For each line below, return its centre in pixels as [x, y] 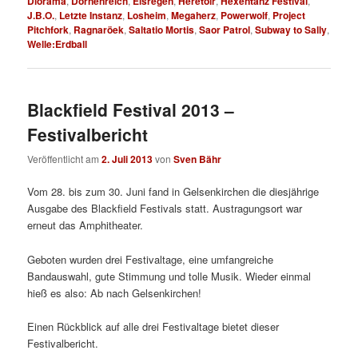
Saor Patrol [225, 29]
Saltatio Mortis [162, 29]
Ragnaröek [99, 29]
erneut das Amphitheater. [86, 225]
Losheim [147, 15]
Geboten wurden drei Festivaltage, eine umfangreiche [151, 259]
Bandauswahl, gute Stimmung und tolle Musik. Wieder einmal [169, 276]
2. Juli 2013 [127, 159]
